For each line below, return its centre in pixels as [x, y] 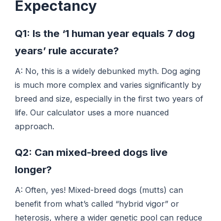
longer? [34, 169]
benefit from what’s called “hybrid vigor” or [97, 203]
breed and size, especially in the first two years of [109, 99]
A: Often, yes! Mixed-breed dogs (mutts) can [99, 190]
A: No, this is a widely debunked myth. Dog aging [108, 71]
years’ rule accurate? [67, 50]
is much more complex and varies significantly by [108, 85]
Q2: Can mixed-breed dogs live [92, 152]
